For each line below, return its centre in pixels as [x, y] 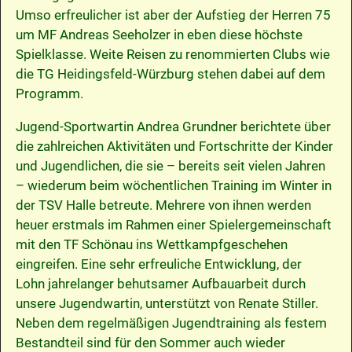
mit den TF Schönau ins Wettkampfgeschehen [151, 244]
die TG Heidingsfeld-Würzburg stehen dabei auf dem [170, 73]
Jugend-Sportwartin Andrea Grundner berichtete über [173, 126]
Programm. [49, 93]
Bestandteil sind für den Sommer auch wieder [150, 342]
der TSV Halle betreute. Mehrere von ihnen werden [163, 205]
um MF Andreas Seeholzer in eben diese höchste [159, 34]
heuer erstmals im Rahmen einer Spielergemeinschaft [173, 224]
